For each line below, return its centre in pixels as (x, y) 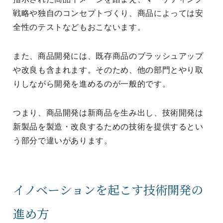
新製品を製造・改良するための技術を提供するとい (108, 127)
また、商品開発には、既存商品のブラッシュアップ (108, 56)
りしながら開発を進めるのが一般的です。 (92, 84)
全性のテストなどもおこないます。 (79, 27)
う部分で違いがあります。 (63, 141)
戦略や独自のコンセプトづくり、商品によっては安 (108, 13)
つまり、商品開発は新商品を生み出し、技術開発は (108, 113)
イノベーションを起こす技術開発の (108, 189)
